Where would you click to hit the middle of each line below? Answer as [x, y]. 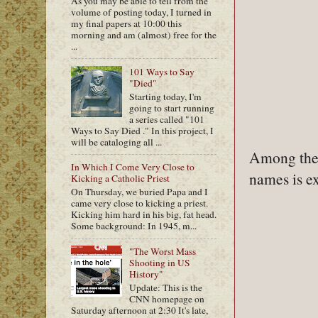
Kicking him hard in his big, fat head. [144, 215]
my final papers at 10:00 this [126, 23]
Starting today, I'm [166, 96]
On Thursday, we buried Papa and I [139, 192]
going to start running [172, 108]
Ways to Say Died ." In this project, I [142, 130]
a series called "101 [167, 119]
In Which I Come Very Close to [133, 167]
